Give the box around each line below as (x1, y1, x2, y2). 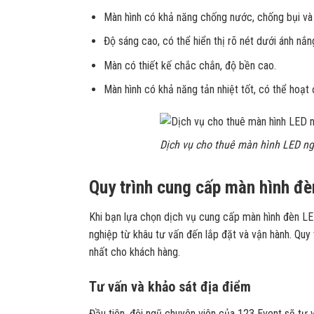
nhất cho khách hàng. (89, 245, 180, 259)
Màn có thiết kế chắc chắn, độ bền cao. (103, 58, 276, 72)
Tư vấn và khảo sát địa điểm (89, 278, 251, 295)
